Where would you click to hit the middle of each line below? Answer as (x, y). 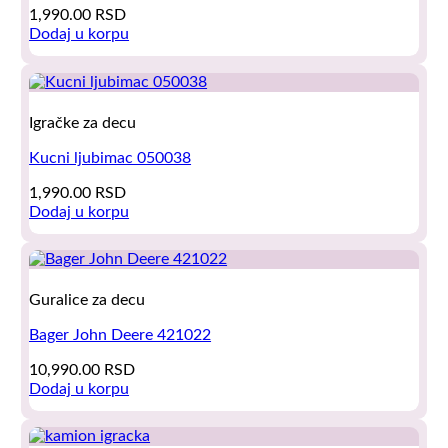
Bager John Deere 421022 (120, 334)
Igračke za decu (83, 122)
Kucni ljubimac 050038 (110, 157)
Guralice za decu (87, 299)
